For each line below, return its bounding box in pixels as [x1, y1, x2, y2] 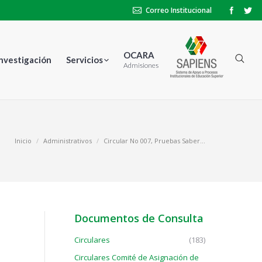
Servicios [66, 54, 103, 65]
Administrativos [43, 136, 92, 145]
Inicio [15, 136, 32, 145]
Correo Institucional [146, 5, 212, 15]
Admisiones [123, 61, 158, 70]
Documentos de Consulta [74, 211, 204, 225]
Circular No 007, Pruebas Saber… [104, 136, 205, 145]
